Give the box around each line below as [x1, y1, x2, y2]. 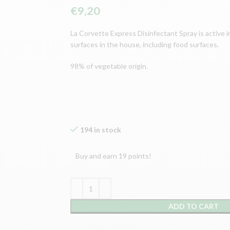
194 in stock [80, 125, 122, 134]
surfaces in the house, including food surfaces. [70, 40, 219, 49]
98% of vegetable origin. [70, 62, 148, 70]
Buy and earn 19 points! [75, 151, 152, 160]
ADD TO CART [168, 202, 219, 210]
